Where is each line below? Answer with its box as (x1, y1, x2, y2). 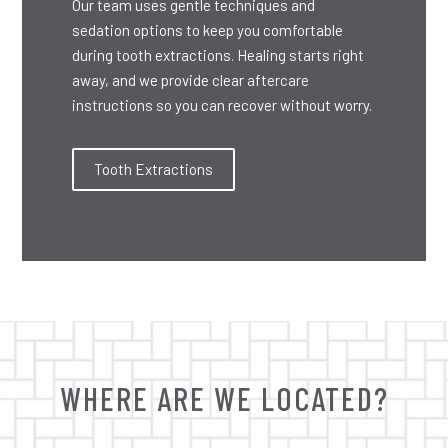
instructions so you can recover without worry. (72, 96, 373, 114)
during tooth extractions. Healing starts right (72, 46, 365, 64)
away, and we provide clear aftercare (72, 71, 310, 89)
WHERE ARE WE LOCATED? (59, 379, 389, 417)
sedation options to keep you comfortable (72, 21, 344, 39)
